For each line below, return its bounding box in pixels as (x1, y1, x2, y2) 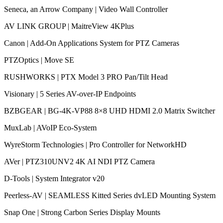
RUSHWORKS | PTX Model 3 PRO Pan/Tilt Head (4, 72, 168, 81)
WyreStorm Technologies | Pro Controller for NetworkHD (4, 140, 187, 149)
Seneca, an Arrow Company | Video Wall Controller (4, 4, 168, 13)
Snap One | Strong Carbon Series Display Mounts (4, 208, 160, 217)
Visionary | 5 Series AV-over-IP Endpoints (4, 89, 136, 98)
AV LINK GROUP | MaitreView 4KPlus (4, 21, 134, 30)
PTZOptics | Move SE (4, 55, 74, 64)
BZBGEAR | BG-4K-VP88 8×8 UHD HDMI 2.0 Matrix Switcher (4, 106, 215, 115)
